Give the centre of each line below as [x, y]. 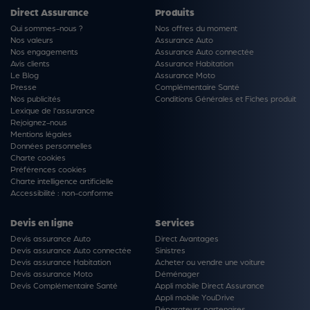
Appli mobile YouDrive [195, 297]
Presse [24, 86]
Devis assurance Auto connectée [71, 250]
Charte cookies [38, 157]
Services [175, 222]
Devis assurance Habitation [61, 262]
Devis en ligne [42, 222]
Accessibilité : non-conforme [62, 192]
